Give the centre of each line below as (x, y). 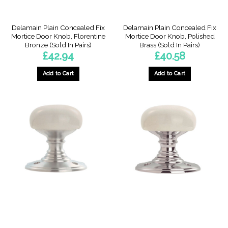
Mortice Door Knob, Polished (170, 36)
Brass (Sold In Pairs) (170, 45)
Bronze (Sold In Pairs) (58, 45)
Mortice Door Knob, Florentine (58, 36)
